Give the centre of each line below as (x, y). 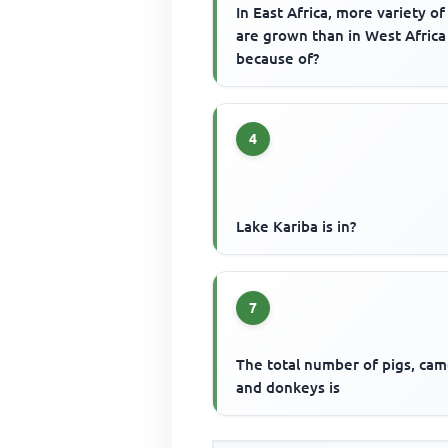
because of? (278, 58)
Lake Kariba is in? (296, 227)
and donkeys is (288, 388)
